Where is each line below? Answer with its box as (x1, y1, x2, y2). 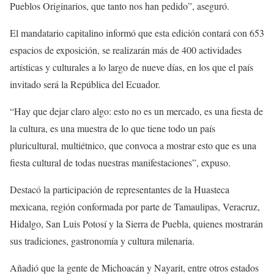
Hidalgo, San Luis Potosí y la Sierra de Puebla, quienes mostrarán (10, 217, 263, 230)
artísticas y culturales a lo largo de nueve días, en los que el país (10, 60, 253, 73)
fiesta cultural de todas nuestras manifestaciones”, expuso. (10, 155, 231, 169)
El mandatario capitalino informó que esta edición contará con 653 (10, 26, 264, 39)
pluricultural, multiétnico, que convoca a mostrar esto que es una (10, 138, 256, 152)
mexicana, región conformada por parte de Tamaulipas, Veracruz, (10, 199, 260, 213)
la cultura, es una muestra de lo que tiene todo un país (10, 121, 215, 135)
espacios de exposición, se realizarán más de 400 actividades (10, 43, 242, 56)
